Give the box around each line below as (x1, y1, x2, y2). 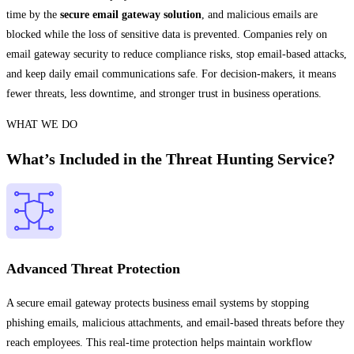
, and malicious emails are (201, 9, 318, 21)
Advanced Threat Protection (6, 260, 180, 277)
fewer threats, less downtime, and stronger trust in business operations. (6, 88, 322, 100)
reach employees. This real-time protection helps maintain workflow (6, 336, 312, 348)
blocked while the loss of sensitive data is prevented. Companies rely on (6, 28, 327, 41)
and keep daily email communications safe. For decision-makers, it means (6, 68, 336, 81)
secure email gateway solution (60, 9, 201, 21)
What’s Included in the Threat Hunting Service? (6, 149, 335, 168)
